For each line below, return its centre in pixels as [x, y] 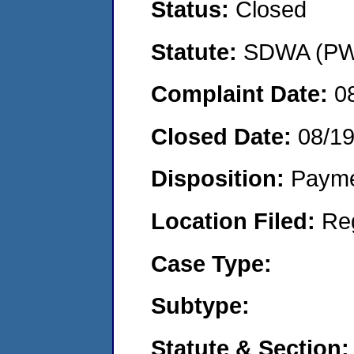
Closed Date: [224, 136]
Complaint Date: [243, 94]
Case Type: [211, 263]
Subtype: [200, 306]
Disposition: [221, 179]
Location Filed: [236, 220]
